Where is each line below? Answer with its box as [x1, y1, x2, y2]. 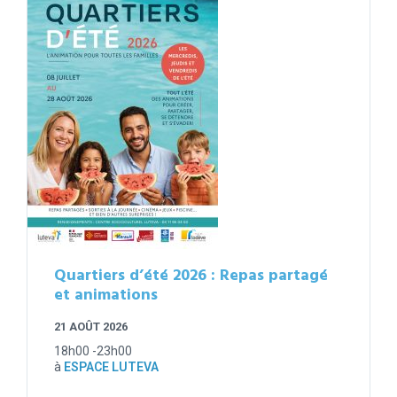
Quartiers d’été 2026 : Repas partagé [54, 263, 328, 290]
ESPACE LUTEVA [64, 360, 159, 375]
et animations [54, 283, 158, 309]
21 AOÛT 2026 [54, 320, 128, 334]
